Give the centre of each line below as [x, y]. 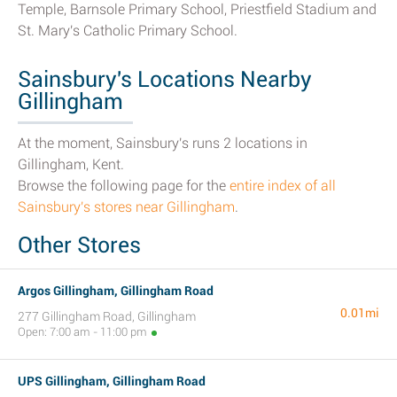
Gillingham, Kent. [71, 164]
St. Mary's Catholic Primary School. [128, 31]
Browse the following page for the [124, 186]
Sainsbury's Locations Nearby [165, 79]
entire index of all [283, 186]
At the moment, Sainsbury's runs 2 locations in [163, 143]
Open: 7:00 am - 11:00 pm [82, 332]
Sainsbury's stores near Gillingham [126, 207]
